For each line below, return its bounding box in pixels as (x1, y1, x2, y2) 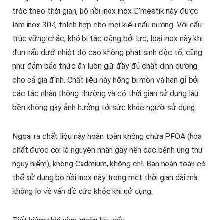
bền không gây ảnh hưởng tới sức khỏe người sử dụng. (12, 103, 196, 112)
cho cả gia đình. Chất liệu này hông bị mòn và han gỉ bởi (12, 75, 199, 85)
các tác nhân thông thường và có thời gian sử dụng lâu (12, 89, 198, 99)
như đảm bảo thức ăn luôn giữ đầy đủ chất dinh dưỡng (12, 61, 197, 71)
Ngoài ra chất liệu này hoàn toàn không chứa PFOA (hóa (12, 132, 202, 141)
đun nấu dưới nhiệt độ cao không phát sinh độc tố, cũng (12, 48, 202, 57)
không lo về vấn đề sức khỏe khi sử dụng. (12, 187, 153, 196)
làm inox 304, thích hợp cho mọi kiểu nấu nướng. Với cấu (12, 20, 202, 30)
